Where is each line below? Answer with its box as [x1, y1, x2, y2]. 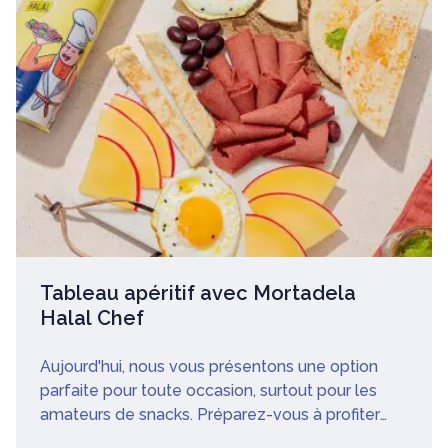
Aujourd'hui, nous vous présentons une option [40, 357, 378, 377]
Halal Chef [40, 306, 144, 331]
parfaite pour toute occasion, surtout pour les [40, 381, 377, 401]
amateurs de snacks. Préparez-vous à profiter [40, 405, 380, 425]
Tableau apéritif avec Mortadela [40, 281, 356, 306]
